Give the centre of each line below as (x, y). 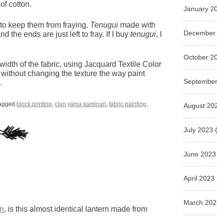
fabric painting (128, 104)
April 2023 (199, 178)
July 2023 (199, 130)
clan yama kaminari (81, 104)
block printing (34, 104)
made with (137, 25)
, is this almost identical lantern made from (76, 209)
